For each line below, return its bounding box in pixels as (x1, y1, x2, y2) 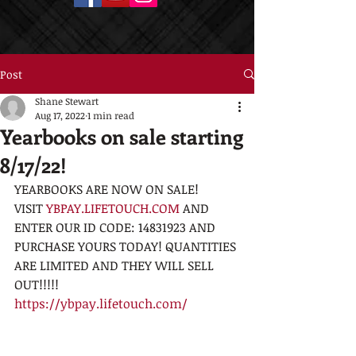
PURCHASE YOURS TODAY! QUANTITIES (14, 238, 239, 255)
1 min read (87, 109, 134, 122)
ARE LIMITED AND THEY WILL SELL (14, 257, 217, 274)
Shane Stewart (35, 95, 99, 107)
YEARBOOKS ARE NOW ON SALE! (14, 180, 199, 198)
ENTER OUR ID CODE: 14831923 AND (14, 219, 219, 236)
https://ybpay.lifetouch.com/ (14, 295, 188, 312)
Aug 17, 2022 (35, 109, 85, 122)
